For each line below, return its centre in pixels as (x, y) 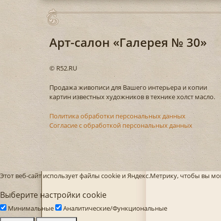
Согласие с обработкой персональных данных (121, 125)
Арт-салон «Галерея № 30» (128, 42)
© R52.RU (63, 68)
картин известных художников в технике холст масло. (132, 96)
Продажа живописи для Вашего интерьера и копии (128, 87)
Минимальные (31, 208)
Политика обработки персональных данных (117, 116)
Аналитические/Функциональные (115, 208)
